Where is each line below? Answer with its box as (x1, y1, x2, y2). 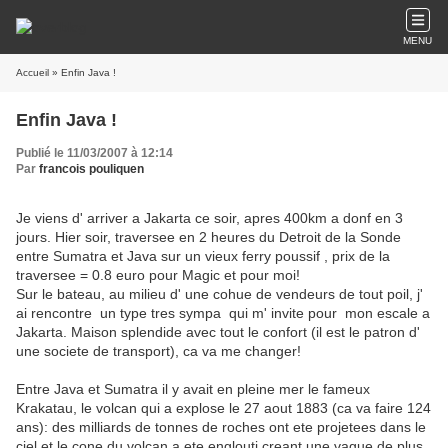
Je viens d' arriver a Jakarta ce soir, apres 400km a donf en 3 (16, 210, 403, 226)
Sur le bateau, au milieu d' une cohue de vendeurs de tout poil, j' (16, 286, 423, 302)
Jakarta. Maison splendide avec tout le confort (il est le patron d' (16, 324, 420, 340)
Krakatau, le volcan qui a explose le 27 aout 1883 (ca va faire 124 (16, 400, 431, 416)
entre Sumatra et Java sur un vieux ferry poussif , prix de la (16, 248, 390, 264)
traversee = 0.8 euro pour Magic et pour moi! (16, 267, 300, 283)
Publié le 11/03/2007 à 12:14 (16, 146, 173, 160)
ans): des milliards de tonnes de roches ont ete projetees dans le (16, 419, 426, 435)
